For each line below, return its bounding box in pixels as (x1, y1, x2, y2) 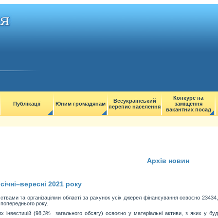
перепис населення (109, 104, 161, 109)
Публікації (13, 101, 40, 107)
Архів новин (147, 157, 189, 164)
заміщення (174, 101, 202, 107)
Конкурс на (173, 95, 203, 101)
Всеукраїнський (113, 98, 156, 104)
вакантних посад (165, 107, 211, 112)
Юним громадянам (55, 101, 106, 107)
